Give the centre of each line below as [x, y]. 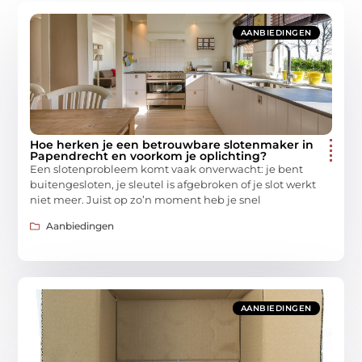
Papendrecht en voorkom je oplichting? [149, 156]
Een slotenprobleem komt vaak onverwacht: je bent [167, 168]
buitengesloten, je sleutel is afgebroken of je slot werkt [173, 184]
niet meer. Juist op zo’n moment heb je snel [146, 199]
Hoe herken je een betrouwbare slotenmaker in [172, 144]
